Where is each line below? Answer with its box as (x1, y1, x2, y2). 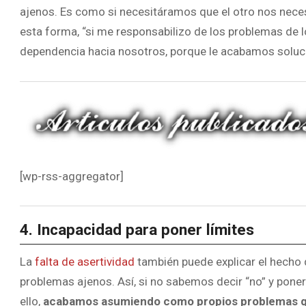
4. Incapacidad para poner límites (20, 220, 254, 239)
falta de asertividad (35, 255, 135, 269)
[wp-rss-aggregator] (20, 169, 124, 183)
